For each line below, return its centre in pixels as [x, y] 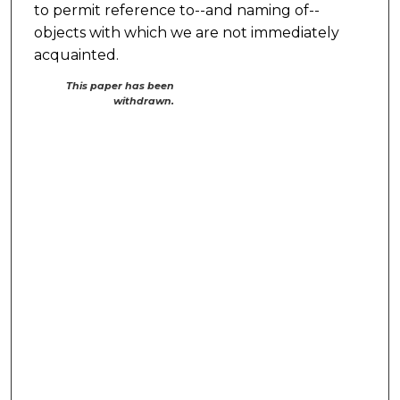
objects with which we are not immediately [186, 33]
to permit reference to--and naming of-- [176, 11]
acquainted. [76, 55]
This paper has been [121, 86]
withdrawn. [144, 101]
